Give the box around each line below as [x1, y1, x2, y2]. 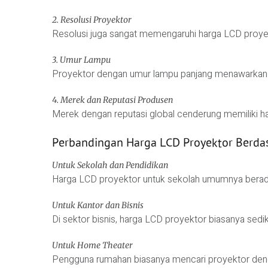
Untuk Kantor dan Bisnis [52, 199, 144, 211]
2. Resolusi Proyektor [52, 14, 132, 26]
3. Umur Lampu [52, 54, 111, 66]
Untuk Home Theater [52, 239, 133, 251]
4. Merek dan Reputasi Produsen [52, 95, 173, 106]
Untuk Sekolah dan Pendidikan [52, 159, 168, 170]
